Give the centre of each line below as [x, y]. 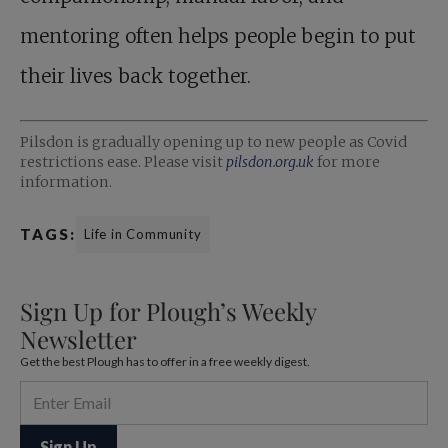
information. [66, 181]
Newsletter [78, 338]
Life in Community [143, 233]
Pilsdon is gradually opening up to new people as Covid [213, 141]
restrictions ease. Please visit [123, 161]
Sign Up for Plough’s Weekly [168, 310]
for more [348, 161]
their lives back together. [135, 76]
